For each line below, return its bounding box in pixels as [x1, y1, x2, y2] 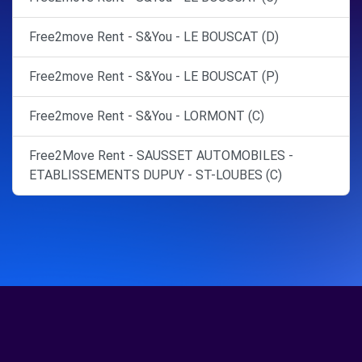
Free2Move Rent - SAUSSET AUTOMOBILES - [29, 148, 293, 164]
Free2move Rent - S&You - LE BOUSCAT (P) [29, 69, 279, 85]
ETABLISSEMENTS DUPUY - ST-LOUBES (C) [29, 167, 282, 183]
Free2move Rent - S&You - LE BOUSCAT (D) [29, 29, 279, 45]
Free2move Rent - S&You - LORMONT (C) [29, 108, 264, 124]
